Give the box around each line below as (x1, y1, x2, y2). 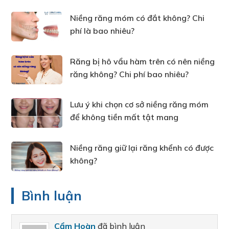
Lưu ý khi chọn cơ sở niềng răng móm (70, 99, 209, 110)
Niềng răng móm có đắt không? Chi (70, 12, 205, 23)
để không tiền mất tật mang (70, 112, 179, 123)
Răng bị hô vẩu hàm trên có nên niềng (70, 56, 215, 66)
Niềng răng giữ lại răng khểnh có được (70, 143, 214, 153)
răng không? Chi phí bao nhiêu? (70, 68, 189, 79)
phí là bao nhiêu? (70, 25, 135, 36)
